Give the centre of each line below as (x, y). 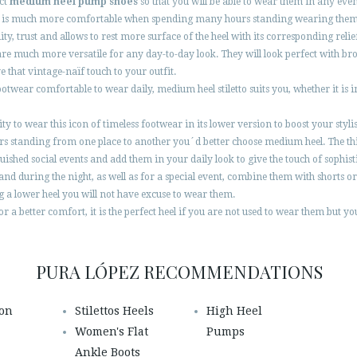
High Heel (234, 311)
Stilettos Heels (115, 311)
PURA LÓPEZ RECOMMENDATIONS (179, 272)
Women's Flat (112, 332)
